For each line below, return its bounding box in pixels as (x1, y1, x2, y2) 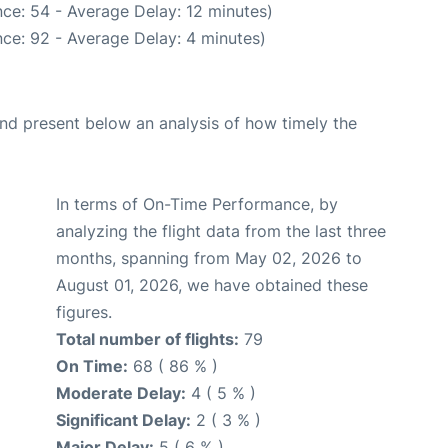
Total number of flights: (56, 329, 239, 350)
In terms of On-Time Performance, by (56, 194, 338, 215)
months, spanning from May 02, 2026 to (56, 248, 362, 269)
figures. (56, 302, 112, 323)
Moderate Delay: (56, 383, 186, 404)
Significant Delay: (56, 410, 191, 431)
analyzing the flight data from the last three (56, 221, 386, 242)
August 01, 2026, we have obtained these (56, 275, 368, 296)
